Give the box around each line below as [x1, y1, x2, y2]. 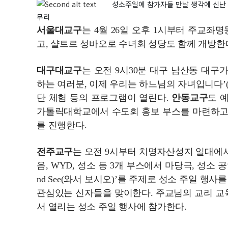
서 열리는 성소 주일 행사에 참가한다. [37, 202, 187, 212]
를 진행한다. [37, 120, 87, 130]
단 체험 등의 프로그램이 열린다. [37, 93, 172, 103]
